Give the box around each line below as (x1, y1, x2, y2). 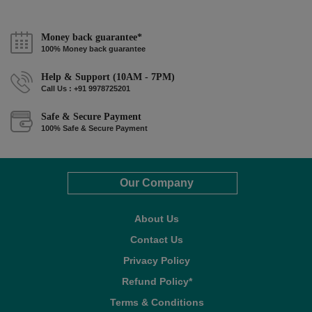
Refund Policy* (121, 276, 192, 288)
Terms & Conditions (109, 297, 204, 309)
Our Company (120, 177, 194, 189)
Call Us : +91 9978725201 (41, 84, 130, 93)
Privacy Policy (123, 255, 191, 267)
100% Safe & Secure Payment (41, 124, 148, 133)
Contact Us (130, 234, 184, 246)
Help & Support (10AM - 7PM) (41, 72, 175, 83)
